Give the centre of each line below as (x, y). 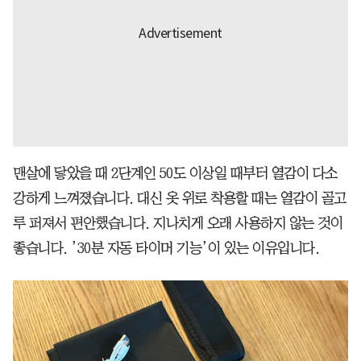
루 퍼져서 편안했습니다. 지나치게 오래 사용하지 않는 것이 (178, 224)
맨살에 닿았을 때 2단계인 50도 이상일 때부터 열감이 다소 (175, 174)
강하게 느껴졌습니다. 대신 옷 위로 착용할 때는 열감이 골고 (180, 199)
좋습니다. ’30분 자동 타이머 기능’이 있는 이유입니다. (166, 249)
